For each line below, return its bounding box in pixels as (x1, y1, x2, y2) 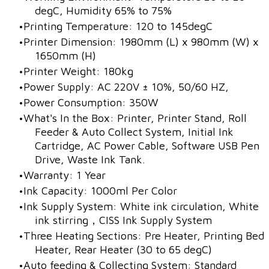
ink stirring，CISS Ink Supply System (35, 213, 212, 226)
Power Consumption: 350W (23, 95, 159, 109)
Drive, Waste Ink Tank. (35, 153, 148, 166)
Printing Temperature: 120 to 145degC (23, 19, 213, 32)
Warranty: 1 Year (23, 168, 106, 181)
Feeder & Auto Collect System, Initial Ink (35, 125, 234, 138)
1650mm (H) (35, 49, 96, 62)
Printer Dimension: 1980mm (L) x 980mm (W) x (23, 35, 259, 48)
